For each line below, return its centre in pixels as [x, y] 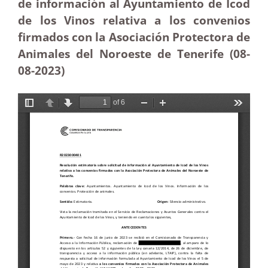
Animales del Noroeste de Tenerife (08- [134, 54]
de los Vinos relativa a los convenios [134, 20]
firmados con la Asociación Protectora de [134, 37]
